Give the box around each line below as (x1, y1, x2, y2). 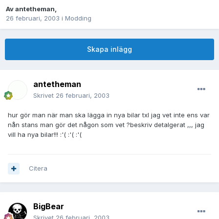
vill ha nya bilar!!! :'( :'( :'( (8, 131, 82, 139)
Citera (29, 164, 47, 173)
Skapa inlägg (87, 45, 132, 54)
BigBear (33, 201, 64, 212)
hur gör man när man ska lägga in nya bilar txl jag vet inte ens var (8, 111, 210, 119)
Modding (65, 14, 91, 22)
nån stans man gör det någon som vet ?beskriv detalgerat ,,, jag (8, 121, 204, 129)
